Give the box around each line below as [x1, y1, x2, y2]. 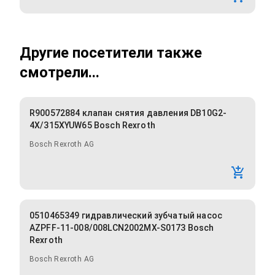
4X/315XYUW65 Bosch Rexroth [29, 120, 155, 131]
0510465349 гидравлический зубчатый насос [29, 211, 222, 221]
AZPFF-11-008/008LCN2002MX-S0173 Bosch [29, 223, 214, 233]
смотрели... [20, 64, 99, 82]
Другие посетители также [20, 44, 202, 62]
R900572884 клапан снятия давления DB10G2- [29, 108, 227, 118]
